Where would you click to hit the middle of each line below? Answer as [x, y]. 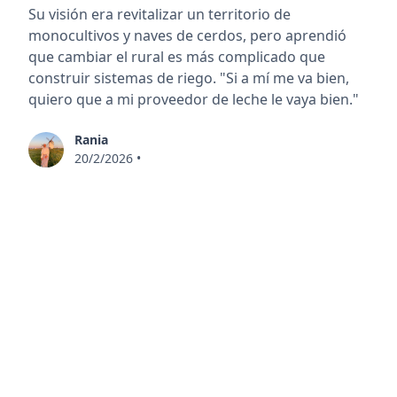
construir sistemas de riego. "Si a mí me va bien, [189, 78]
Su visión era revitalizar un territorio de [160, 15]
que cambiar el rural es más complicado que [177, 57]
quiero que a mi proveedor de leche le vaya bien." [194, 100]
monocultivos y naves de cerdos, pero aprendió [187, 36]
